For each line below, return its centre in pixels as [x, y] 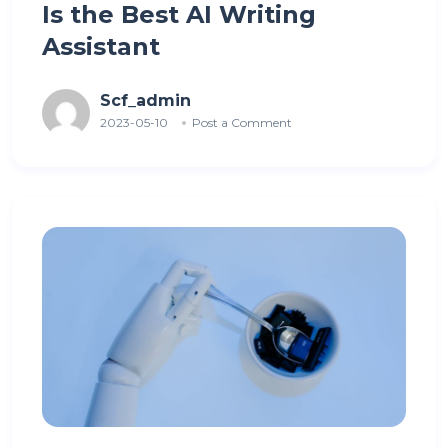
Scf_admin [145, 100]
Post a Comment [242, 122]
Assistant [104, 46]
